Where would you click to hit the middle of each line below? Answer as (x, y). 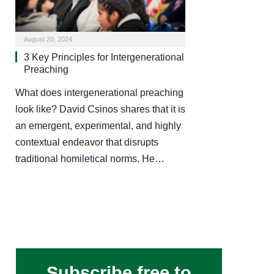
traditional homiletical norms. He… (90, 158)
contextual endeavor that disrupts (87, 142)
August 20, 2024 (48, 39)
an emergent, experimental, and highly (98, 125)
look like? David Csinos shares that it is (100, 109)
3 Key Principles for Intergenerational (104, 57)
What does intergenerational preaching (99, 92)
